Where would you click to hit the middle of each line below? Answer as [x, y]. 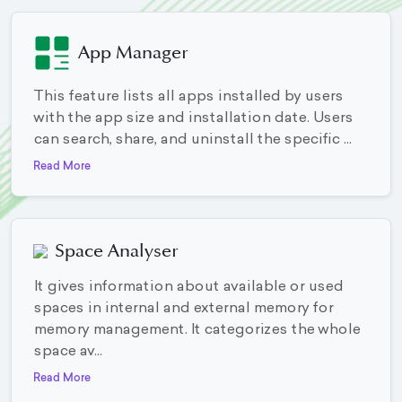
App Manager [133, 53]
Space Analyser [117, 252]
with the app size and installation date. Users [193, 119]
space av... [67, 352]
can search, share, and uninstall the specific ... [192, 140]
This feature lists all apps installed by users [188, 97]
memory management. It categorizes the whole [197, 331]
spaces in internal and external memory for [183, 309]
